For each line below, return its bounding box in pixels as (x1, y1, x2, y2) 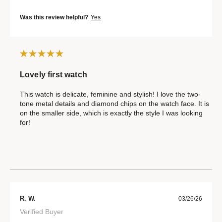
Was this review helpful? (20, 14, 88, 21)
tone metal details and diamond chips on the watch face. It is (20, 100, 209, 108)
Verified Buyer (20, 208, 63, 216)
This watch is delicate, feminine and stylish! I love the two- (20, 90, 201, 98)
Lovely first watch (20, 70, 87, 79)
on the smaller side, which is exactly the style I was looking (20, 109, 203, 117)
